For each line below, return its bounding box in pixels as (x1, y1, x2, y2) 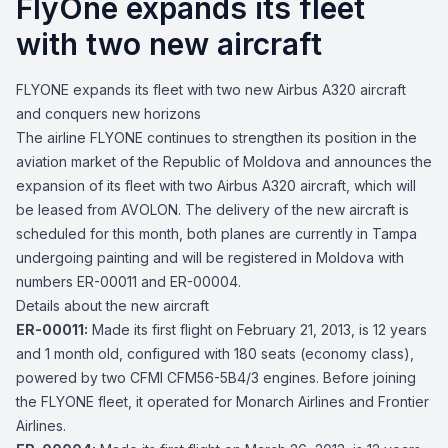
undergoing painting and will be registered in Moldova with (16, 249, 404, 266)
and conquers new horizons (16, 105, 201, 122)
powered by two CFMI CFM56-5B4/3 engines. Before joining (16, 369, 416, 386)
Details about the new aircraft (16, 297, 209, 314)
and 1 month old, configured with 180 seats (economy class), (16, 345, 414, 362)
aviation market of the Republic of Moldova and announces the (16, 153, 432, 170)
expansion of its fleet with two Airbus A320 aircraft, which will (16, 177, 416, 194)
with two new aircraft (16, 26, 322, 62)
